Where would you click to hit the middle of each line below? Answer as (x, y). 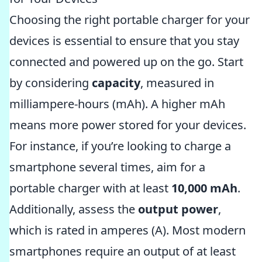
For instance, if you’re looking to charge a (120, 146)
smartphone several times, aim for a (107, 167)
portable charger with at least (90, 188)
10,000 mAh (204, 188)
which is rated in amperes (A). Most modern (127, 230)
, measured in (177, 83)
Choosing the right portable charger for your (130, 20)
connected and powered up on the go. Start (126, 62)
